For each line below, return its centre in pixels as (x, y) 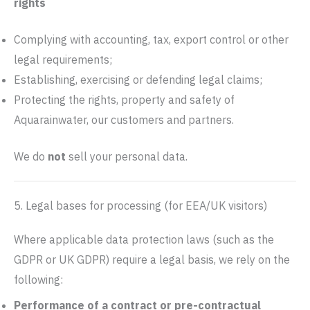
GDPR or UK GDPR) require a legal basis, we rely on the (152, 259)
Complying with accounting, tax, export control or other (151, 39)
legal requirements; (63, 60)
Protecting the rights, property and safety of (124, 100)
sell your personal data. (127, 156)
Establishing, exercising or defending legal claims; (138, 80)
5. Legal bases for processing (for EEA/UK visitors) (140, 206)
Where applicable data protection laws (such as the (144, 239)
